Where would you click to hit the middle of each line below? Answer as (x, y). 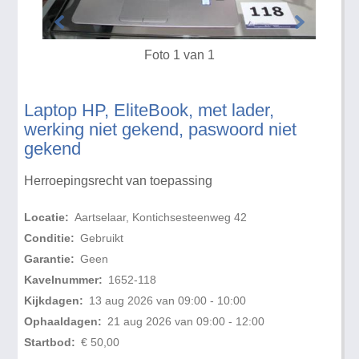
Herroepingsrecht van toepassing (119, 181)
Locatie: (47, 218)
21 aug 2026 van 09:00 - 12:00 (186, 322)
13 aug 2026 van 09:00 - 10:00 (167, 301)
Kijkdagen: (54, 301)
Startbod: (50, 343)
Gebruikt (101, 238)
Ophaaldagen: (63, 322)
